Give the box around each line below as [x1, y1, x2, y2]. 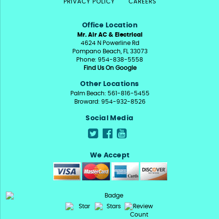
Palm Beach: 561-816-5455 [70, 90, 150, 97]
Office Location [82, 22, 138, 29]
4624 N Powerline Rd [80, 40, 139, 46]
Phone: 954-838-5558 [76, 57, 143, 63]
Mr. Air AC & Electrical [77, 32, 143, 38]
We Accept [89, 152, 130, 159]
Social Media [86, 114, 134, 122]
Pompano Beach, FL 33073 [72, 48, 148, 55]
